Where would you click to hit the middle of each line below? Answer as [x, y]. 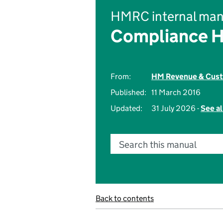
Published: [128, 92]
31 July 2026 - [176, 108]
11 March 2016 [176, 92]
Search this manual [158, 145]
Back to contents [125, 198]
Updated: [126, 108]
